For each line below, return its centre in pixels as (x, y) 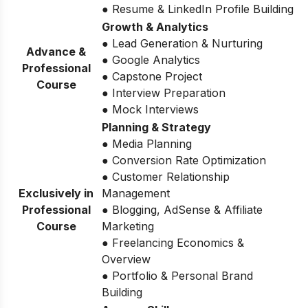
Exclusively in (56, 193)
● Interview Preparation (164, 92)
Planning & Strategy (156, 127)
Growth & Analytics (155, 26)
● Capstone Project (152, 76)
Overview (126, 259)
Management (136, 193)
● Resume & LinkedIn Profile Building (198, 9)
